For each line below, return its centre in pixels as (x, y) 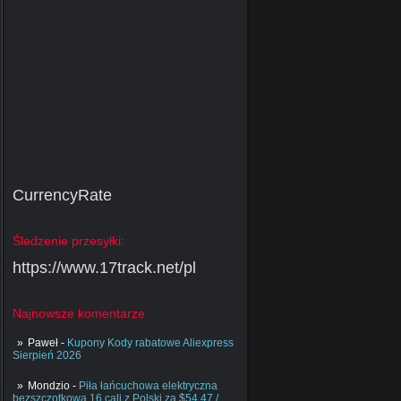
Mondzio (49, 386)
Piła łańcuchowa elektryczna (148, 386)
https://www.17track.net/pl (104, 268)
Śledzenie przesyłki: (68, 241)
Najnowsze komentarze (79, 314)
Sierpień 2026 (47, 356)
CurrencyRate (62, 196)
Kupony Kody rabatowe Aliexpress (150, 343)
